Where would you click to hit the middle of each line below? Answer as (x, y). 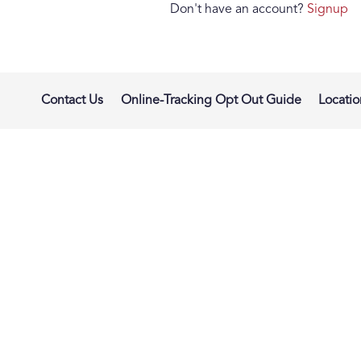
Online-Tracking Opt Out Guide (211, 100)
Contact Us (72, 100)
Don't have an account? (238, 10)
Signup (327, 10)
